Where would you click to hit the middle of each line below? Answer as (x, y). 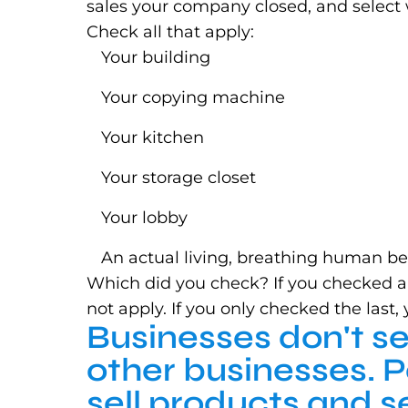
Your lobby (145, 218)
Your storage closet (179, 178)
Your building (156, 57)
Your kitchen (153, 138)
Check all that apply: (171, 32)
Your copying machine (194, 97)
